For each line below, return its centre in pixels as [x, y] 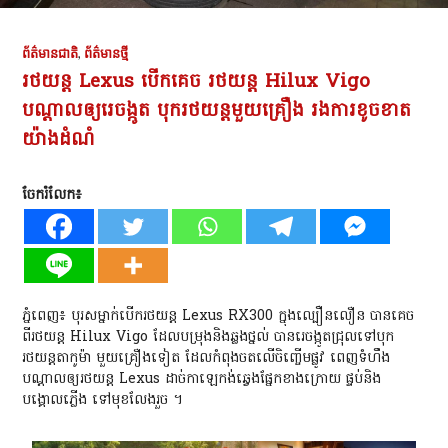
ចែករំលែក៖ [52, 195]
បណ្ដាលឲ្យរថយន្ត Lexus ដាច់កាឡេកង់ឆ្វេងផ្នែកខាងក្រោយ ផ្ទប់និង [202, 379]
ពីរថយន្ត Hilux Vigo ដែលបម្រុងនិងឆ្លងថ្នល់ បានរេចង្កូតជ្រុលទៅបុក [208, 337]
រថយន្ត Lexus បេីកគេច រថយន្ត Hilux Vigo [196, 81]
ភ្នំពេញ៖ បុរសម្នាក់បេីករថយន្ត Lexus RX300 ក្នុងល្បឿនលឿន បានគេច [218, 316]
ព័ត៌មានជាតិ [50, 52]
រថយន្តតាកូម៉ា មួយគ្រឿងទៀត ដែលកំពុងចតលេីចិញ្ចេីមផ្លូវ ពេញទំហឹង [206, 358]
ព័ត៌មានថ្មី [106, 52]
